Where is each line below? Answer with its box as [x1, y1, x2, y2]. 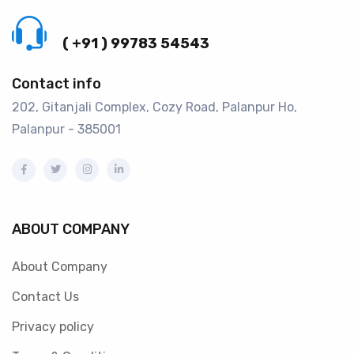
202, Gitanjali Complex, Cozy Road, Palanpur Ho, [12, 100, 297, 115]
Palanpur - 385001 [12, 122, 121, 137]
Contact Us [12, 289, 79, 305]
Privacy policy [12, 319, 94, 335]
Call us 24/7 [62, 14, 134, 30]
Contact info [12, 75, 101, 93]
